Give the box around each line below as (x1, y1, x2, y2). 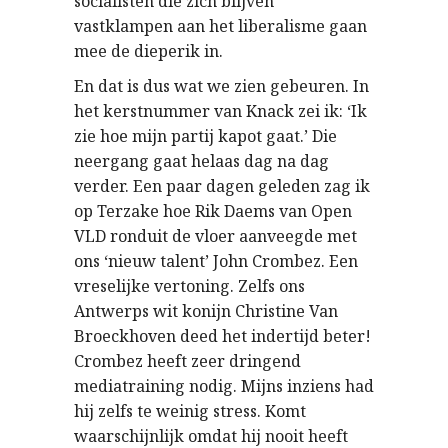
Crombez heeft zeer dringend (74, 350, 301, 372)
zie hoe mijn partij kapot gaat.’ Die (74, 125, 337, 147)
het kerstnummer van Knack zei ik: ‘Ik (74, 100, 367, 122)
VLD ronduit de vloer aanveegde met (74, 225, 357, 247)
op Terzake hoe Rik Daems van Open (74, 200, 352, 222)
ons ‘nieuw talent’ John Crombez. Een (74, 250, 358, 272)
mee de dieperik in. (74, 40, 223, 62)
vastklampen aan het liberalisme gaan (74, 15, 367, 37)
